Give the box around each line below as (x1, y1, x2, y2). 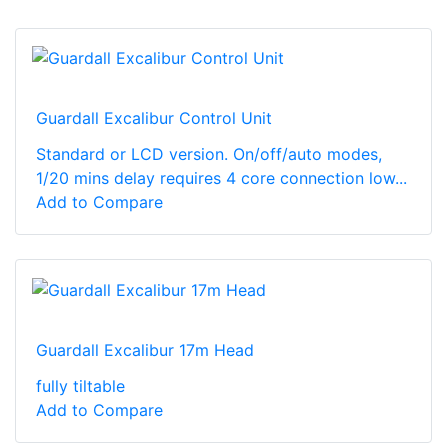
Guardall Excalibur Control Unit (36, 108, 272, 129)
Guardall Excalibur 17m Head (36, 339, 254, 360)
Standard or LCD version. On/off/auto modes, (36, 144, 382, 165)
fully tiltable (36, 375, 125, 396)
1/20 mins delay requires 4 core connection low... (36, 168, 407, 189)
